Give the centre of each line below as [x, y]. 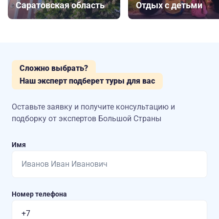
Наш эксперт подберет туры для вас [87, 81]
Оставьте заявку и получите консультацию [91, 107]
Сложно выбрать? [54, 68]
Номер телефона [39, 194]
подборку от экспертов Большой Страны [87, 119]
